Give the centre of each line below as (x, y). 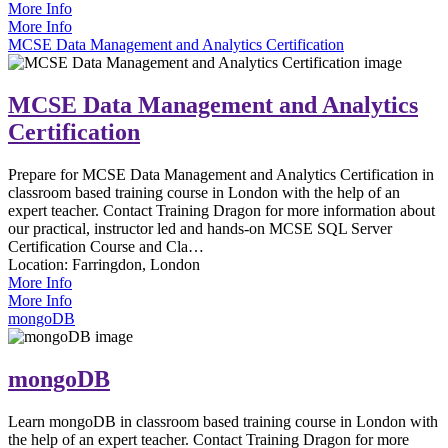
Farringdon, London (136, 264)
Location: (40, 264)
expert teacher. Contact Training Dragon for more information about (221, 210)
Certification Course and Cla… (106, 246)
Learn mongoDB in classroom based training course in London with (223, 421)
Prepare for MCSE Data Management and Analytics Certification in (221, 174)
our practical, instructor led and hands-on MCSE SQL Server (200, 228)
